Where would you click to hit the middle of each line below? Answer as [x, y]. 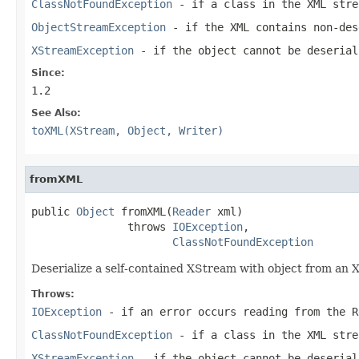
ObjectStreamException [99, 27]
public [54, 211]
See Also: [56, 113]
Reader [192, 211]
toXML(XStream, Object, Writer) [127, 130]
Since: [48, 73]
